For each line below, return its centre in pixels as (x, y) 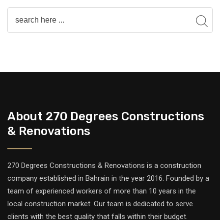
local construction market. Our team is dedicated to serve (100, 204)
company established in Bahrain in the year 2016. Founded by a (108, 178)
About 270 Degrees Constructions (106, 116)
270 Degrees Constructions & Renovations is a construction (104, 165)
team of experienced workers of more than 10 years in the (102, 191)
